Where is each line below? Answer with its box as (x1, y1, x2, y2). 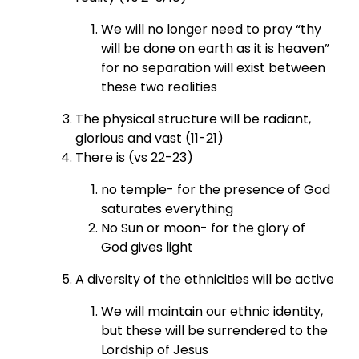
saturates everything (101, 199, 234, 218)
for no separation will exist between (101, 58, 326, 77)
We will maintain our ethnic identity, (101, 301, 324, 321)
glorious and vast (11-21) (75, 128, 224, 147)
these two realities (101, 77, 218, 96)
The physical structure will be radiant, (75, 109, 312, 128)
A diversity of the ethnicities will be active (75, 269, 335, 288)
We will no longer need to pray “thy (101, 19, 322, 38)
